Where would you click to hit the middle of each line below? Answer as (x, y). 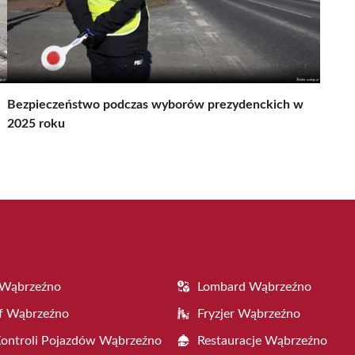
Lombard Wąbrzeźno (254, 286)
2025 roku (36, 123)
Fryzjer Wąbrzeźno (249, 313)
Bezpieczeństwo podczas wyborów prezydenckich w (155, 104)
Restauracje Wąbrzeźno (262, 340)
